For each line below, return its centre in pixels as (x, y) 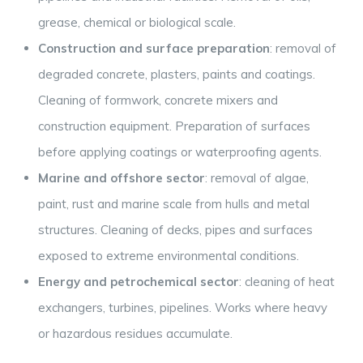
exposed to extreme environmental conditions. (169, 256)
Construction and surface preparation (154, 49)
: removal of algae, (257, 178)
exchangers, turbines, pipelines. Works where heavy (183, 308)
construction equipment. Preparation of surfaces (174, 126)
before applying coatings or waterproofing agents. (180, 152)
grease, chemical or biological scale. (137, 23)
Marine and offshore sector (122, 178)
